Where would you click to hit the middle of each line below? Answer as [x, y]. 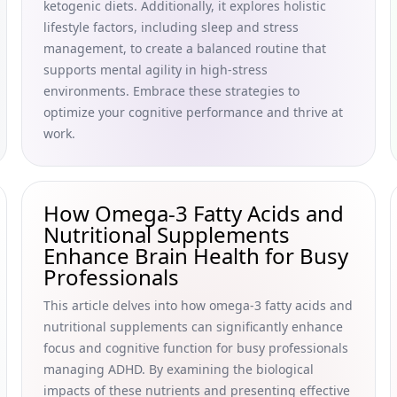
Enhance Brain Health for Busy [196, 256]
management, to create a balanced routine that [185, 48]
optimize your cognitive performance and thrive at [193, 112]
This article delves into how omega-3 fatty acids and [198, 305]
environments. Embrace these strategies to [171, 91]
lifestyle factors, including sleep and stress [171, 27]
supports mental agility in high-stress [156, 70]
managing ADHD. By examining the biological [179, 369]
